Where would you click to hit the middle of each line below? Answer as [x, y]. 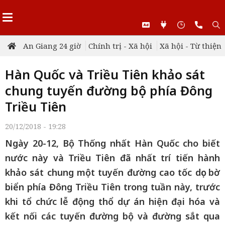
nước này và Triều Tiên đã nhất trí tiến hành [113, 158]
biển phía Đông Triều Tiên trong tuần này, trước [113, 187]
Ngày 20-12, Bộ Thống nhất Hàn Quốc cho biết [113, 143]
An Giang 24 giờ [52, 46]
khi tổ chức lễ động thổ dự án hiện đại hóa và [113, 201]
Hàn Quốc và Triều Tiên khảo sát [105, 74]
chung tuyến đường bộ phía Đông [109, 90]
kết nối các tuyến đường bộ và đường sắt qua [113, 216]
